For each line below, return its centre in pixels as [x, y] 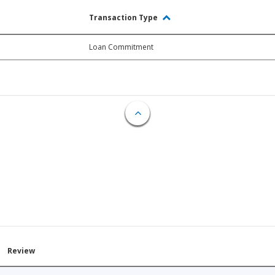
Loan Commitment [121, 47]
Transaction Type [124, 18]
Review [21, 251]
